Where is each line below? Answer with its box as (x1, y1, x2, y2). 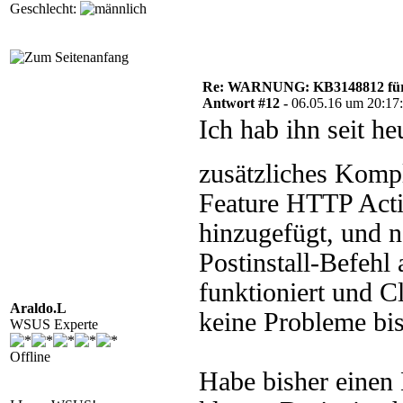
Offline (10, 349, 50, 364)
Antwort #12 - (202, 95, 291, 111)
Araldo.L (10, 300, 67, 316)
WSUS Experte (10, 317, 98, 332)
